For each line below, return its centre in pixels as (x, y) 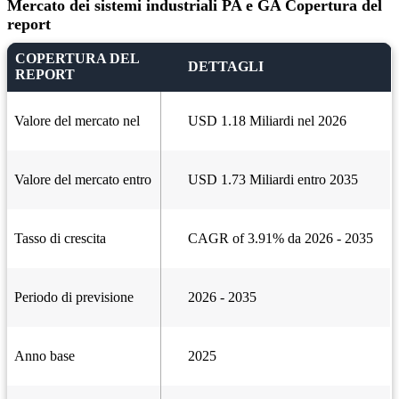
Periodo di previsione (74, 297)
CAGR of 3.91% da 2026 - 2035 (281, 238)
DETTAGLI (226, 66)
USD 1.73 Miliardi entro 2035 (273, 179)
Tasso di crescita (60, 238)
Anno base (45, 356)
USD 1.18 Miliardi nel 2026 (267, 121)
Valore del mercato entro (83, 179)
